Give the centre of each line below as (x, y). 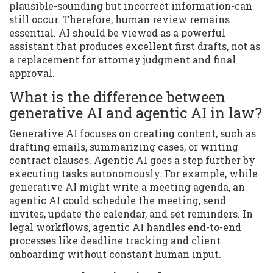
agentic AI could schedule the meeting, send (118, 200)
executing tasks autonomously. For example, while (133, 174)
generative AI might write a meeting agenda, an (127, 187)
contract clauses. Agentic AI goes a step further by (132, 160)
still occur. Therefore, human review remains (119, 19)
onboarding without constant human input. (115, 254)
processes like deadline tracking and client (115, 241)
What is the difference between (117, 97)
